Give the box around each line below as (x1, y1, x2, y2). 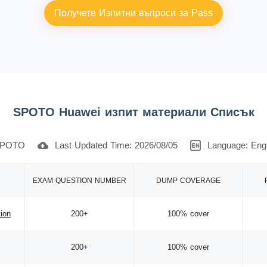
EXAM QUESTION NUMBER (32, 176, 126, 185)
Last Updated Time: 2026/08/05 (55, 140, 178, 150)
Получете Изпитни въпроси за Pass (54, 8, 213, 18)
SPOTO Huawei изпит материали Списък (13, 105, 254, 119)
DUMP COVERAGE (156, 176, 221, 185)
